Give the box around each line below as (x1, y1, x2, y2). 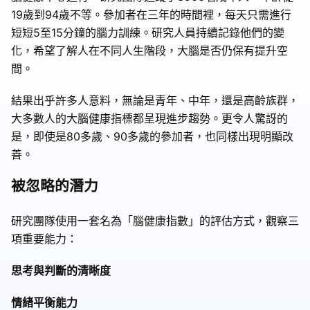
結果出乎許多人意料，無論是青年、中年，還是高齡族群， (11, 93, 299, 107)
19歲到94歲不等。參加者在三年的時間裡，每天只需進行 (11, 7, 291, 21)
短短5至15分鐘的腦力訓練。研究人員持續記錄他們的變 (11, 25, 284, 39)
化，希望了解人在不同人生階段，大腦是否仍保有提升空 (11, 43, 288, 57)
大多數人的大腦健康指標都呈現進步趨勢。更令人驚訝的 (11, 111, 288, 125)
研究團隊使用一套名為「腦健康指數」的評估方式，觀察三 (11, 213, 299, 228)
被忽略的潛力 (11, 176, 98, 194)
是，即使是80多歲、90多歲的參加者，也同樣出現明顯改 (11, 129, 293, 143)
